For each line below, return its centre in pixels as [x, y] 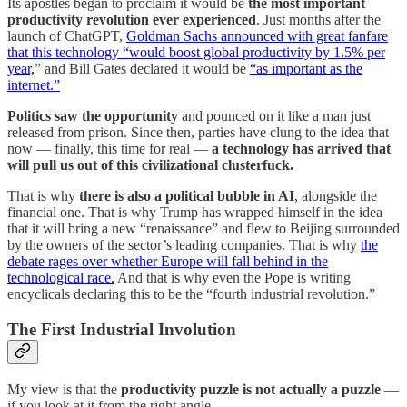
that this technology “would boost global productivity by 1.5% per [196, 53]
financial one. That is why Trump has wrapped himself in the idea [195, 213]
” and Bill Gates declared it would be [142, 69]
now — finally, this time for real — [109, 149]
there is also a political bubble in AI [185, 196]
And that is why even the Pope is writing [233, 278]
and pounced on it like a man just [274, 116]
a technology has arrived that [301, 149]
